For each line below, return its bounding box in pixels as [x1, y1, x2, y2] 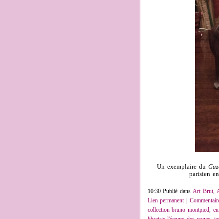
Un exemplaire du [157, 163, 208, 171]
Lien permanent [147, 197, 184, 204]
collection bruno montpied [147, 207, 210, 214]
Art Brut [193, 188, 213, 195]
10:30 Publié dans [147, 188, 193, 195]
